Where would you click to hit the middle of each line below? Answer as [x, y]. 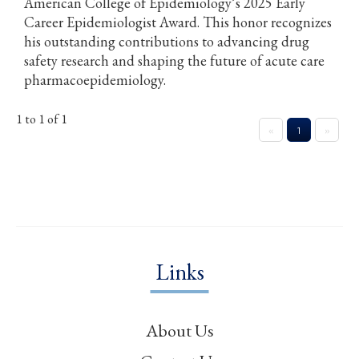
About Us [179, 330]
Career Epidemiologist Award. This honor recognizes [178, 22]
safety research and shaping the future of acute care [174, 60]
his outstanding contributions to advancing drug [167, 41]
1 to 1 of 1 [42, 119]
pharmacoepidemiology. [95, 79]
